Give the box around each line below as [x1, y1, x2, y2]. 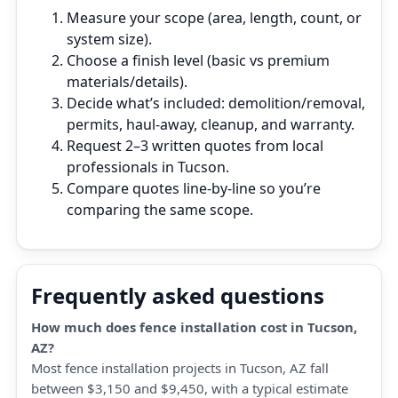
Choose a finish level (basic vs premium [67, 51, 330, 70]
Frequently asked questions [31, 281, 324, 310]
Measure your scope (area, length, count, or [67, 8, 362, 28]
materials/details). [67, 72, 187, 92]
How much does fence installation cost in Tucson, [31, 318, 357, 336]
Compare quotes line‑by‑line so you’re [67, 179, 321, 198]
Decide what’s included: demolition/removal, [67, 93, 365, 113]
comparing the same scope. [67, 200, 253, 219]
